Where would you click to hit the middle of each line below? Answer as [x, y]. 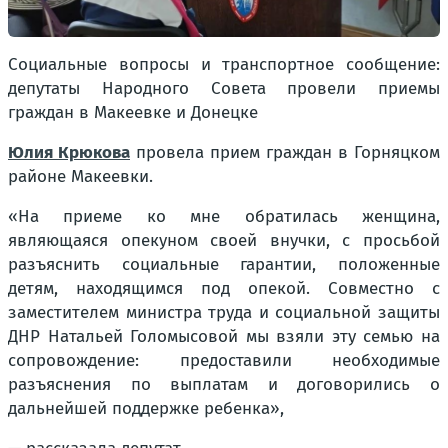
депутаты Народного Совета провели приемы [224, 88]
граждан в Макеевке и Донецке [133, 112]
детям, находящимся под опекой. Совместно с [224, 288]
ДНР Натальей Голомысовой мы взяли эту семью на [224, 336]
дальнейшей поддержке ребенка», [146, 408]
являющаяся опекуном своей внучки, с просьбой [224, 240]
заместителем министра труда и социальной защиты [224, 312]
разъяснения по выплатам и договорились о [224, 384]
